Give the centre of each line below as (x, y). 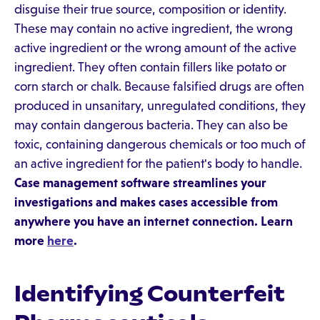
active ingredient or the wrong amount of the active (155, 48)
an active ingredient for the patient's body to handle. (158, 164)
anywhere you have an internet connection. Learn (154, 221)
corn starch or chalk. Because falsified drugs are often (159, 86)
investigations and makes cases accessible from (146, 202)
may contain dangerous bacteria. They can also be (151, 125)
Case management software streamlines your (140, 183)
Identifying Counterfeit (150, 294)
